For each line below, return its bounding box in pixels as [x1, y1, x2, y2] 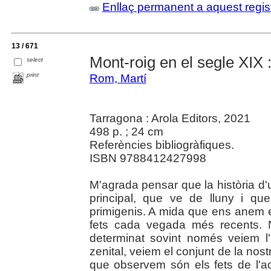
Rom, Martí [89, 72, 146, 85]
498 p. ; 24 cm [89, 125, 163, 139]
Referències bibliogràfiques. [89, 139, 234, 152]
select [27, 56, 44, 64]
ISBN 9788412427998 [89, 152, 206, 165]
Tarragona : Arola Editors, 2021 [89, 112, 250, 125]
